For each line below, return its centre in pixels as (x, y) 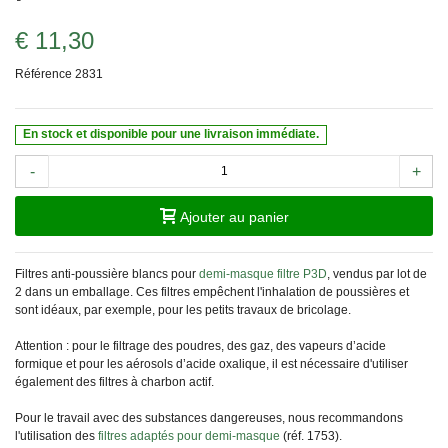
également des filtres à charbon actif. (114, 381)
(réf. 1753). (311, 435)
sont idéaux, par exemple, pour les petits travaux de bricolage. (183, 309)
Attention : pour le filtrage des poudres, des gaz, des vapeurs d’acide (200, 345)
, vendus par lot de (377, 273)
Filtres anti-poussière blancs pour (107, 273)
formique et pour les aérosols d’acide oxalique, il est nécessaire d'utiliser (211, 363)
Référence (43, 73)
